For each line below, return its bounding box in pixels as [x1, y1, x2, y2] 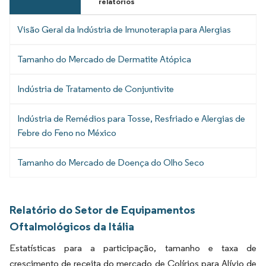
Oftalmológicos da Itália [9, 219, 134, 234]
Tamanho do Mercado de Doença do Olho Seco [17, 157, 204, 169]
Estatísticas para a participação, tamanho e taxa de [9, 242, 256, 254]
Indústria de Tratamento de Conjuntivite [17, 83, 174, 95]
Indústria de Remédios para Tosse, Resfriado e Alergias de [17, 113, 245, 125]
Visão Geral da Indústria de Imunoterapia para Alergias [17, 24, 231, 36]
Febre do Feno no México [17, 127, 116, 139]
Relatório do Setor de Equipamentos [9, 202, 195, 217]
